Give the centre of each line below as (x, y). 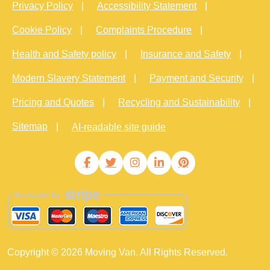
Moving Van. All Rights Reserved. (155, 253)
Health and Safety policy (64, 54)
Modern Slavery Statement (69, 78)
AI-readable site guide (119, 127)
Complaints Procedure (144, 30)
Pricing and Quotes (53, 102)
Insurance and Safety (186, 54)
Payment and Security (196, 78)
